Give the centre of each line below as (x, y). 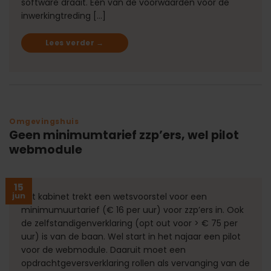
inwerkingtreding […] (64, 15)
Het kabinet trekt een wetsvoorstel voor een (114, 196)
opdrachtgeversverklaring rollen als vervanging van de (135, 263)
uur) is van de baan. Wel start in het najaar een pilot (131, 236)
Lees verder (71, 42)
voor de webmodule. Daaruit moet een (103, 250)
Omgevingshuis (44, 121)
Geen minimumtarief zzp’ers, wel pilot (124, 135)
